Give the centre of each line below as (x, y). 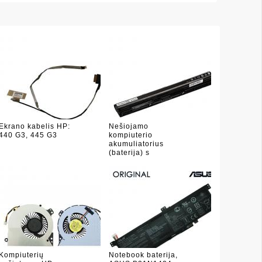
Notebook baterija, (144, 255)
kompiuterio (131, 135)
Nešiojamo (129, 126)
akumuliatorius (137, 144)
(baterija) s (130, 153)
